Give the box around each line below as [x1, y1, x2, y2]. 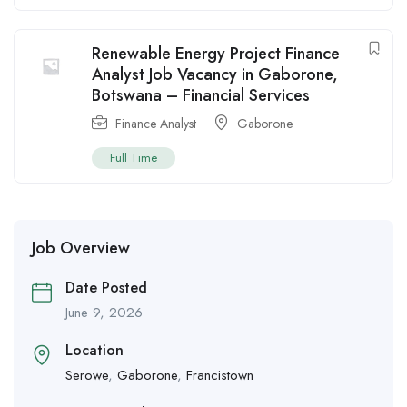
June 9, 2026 [65, 303, 143, 323]
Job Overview [32, 236, 130, 261]
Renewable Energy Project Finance [92, 42, 340, 66]
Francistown [186, 365, 253, 386]
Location [65, 340, 124, 362]
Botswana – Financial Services [92, 84, 310, 108]
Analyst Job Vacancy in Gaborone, [92, 63, 338, 87]
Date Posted [65, 277, 147, 299]
